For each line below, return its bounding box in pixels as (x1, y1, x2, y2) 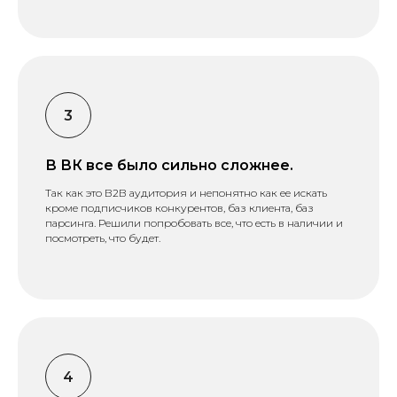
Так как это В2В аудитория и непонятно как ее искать (45, 185, 327, 199)
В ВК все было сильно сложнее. (45, 156, 293, 174)
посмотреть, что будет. (45, 230, 160, 245)
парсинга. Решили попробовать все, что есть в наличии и (45, 215, 343, 230)
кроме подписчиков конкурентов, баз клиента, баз (45, 200, 314, 214)
